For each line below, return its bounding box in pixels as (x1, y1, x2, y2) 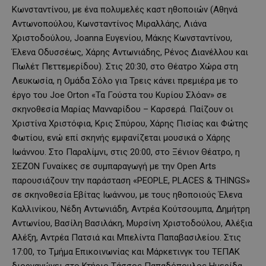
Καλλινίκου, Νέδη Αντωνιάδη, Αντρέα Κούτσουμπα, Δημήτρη (12, 203, 250, 214)
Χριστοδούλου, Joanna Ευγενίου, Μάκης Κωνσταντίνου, (12, 32, 232, 43)
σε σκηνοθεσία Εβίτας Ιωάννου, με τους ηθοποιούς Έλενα (12, 189, 242, 200)
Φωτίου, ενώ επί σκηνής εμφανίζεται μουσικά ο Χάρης (12, 132, 230, 143)
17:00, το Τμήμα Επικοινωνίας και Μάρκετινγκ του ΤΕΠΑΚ (12, 246, 240, 257)
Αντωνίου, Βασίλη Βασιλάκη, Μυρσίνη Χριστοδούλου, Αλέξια (12, 217, 252, 229)
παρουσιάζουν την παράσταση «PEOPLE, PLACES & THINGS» (12, 175, 250, 186)
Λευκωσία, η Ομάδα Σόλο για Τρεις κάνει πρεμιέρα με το (12, 75, 238, 86)
